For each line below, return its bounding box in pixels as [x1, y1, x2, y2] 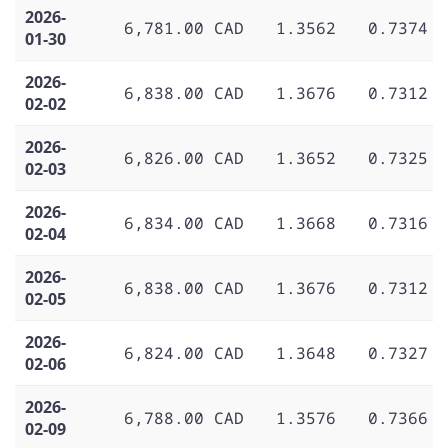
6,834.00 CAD [124, 211, 244, 234]
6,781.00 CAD [124, 16, 244, 39]
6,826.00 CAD [124, 146, 244, 169]
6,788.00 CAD [124, 406, 244, 429]
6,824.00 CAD [124, 341, 244, 364]
